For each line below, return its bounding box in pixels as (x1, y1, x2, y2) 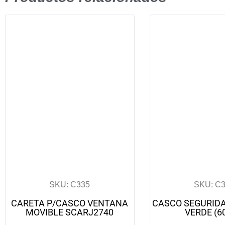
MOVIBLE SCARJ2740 (26, 206, 114, 217)
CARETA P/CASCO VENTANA (11, 197, 129, 208)
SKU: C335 (49, 180, 90, 189)
